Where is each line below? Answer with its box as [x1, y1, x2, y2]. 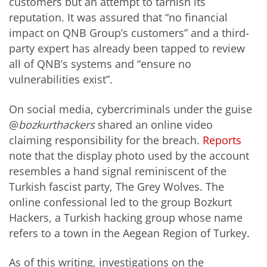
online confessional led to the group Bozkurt [9, 194, 232, 209]
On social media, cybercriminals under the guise [9, 101, 252, 116]
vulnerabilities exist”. [9, 72, 113, 87]
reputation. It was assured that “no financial [9, 10, 228, 25]
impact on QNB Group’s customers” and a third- [9, 26, 249, 41]
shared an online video [95, 117, 213, 132]
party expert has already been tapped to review [9, 41, 245, 56]
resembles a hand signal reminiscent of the [9, 163, 226, 178]
